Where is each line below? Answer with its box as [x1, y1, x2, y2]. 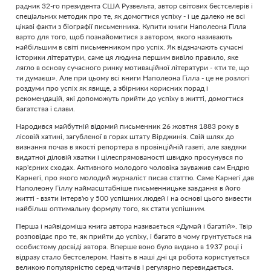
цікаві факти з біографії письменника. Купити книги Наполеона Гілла [16, 22, 246, 31]
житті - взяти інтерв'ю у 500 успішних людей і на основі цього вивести [16, 194, 252, 203]
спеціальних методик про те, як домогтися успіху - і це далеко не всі [16, 11, 245, 21]
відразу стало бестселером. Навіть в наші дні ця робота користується [16, 252, 250, 261]
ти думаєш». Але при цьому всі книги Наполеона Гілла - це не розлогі [16, 73, 250, 82]
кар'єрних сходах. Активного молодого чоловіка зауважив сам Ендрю [16, 163, 249, 172]
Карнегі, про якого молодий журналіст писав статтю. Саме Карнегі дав [16, 173, 254, 182]
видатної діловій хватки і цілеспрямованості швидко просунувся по [16, 152, 243, 162]
